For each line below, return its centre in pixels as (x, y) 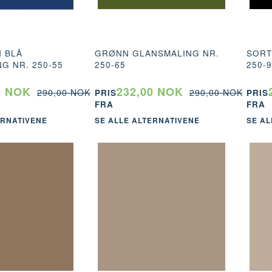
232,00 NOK (150, 91)
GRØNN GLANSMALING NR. (157, 53)
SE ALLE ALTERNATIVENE (147, 121)
